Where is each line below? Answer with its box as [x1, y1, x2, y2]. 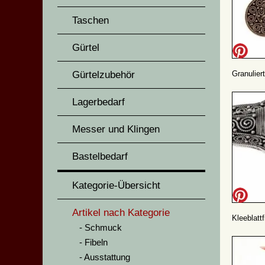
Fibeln [85, 237, 108, 247]
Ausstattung [84, 252, 130, 262]
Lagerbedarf [72, 96, 125, 108]
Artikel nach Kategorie [72, 207, 170, 218]
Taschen [72, 15, 109, 26]
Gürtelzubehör [72, 69, 135, 80]
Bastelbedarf [72, 151, 128, 162]
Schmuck [85, 222, 122, 232]
